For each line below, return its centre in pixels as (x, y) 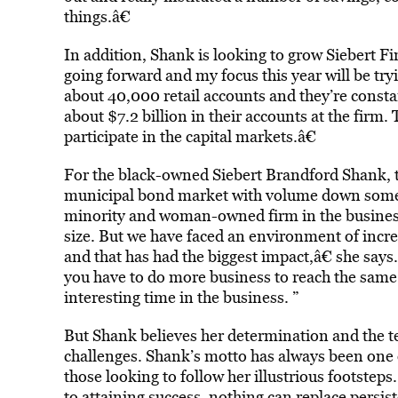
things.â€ (97, 16)
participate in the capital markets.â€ (190, 136)
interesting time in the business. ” (181, 297)
